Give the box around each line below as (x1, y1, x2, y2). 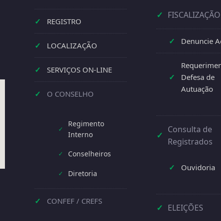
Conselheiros (68, 148, 111, 158)
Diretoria (68, 168, 97, 178)
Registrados (167, 136, 213, 147)
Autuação (181, 83, 213, 94)
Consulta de (167, 123, 212, 135)
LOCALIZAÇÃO (47, 40, 98, 50)
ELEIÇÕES (167, 202, 203, 213)
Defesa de (181, 72, 215, 82)
